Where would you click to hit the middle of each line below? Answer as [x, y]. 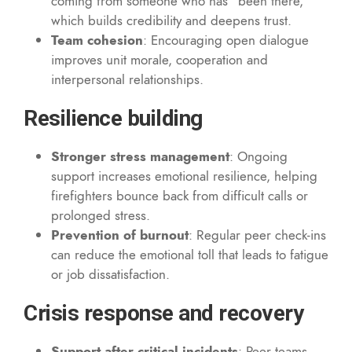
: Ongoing [258, 156]
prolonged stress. [101, 215]
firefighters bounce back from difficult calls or [180, 195]
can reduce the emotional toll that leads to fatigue [190, 254]
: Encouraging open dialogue [226, 40]
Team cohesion [97, 40]
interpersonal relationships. [127, 79]
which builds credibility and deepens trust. [171, 20]
